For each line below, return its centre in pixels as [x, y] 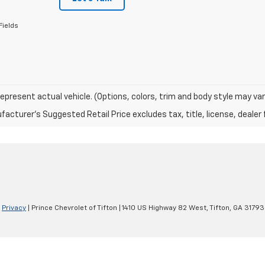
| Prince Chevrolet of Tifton [72, 209]
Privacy [14, 209]
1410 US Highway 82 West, [164, 209]
